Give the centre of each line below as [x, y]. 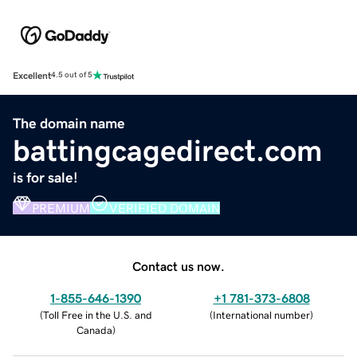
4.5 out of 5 [72, 75]
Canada [94, 330]
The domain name [69, 123]
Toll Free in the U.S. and [97, 315]
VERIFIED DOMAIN [165, 208]
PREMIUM [61, 208]
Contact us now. [178, 266]
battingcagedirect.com [168, 150]
